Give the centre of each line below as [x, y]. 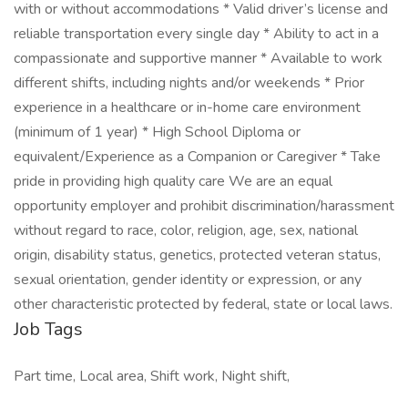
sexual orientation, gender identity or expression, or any [188, 280]
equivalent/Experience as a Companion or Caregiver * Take [197, 157]
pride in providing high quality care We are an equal [173, 181]
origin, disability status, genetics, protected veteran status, [197, 255]
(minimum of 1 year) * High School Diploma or [157, 132]
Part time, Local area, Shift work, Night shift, [152, 376]
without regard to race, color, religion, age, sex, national [186, 230]
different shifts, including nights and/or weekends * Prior [189, 83]
